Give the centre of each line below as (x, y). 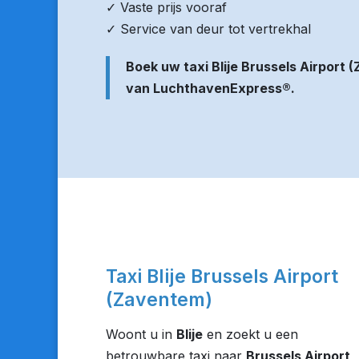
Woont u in (141, 334)
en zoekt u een (250, 334)
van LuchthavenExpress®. (210, 88)
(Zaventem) (159, 300)
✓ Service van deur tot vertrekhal (208, 29)
